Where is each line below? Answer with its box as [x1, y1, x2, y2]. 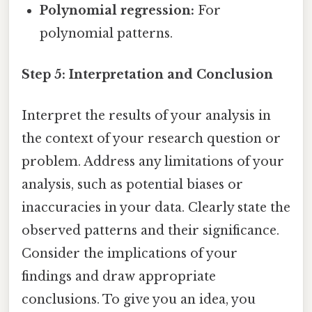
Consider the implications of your [22, 246, 237, 262]
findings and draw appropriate [22, 269, 216, 285]
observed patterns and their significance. [22, 223, 279, 239]
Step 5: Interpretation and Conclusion [22, 67, 273, 83]
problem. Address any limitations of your [22, 154, 284, 170]
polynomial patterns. [40, 25, 173, 41]
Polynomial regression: [40, 2, 195, 18]
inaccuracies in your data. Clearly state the [22, 200, 290, 216]
